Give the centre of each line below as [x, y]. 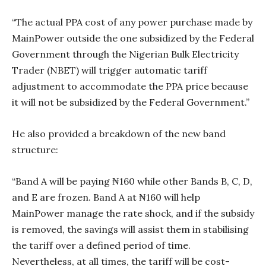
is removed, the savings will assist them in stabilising [130, 229]
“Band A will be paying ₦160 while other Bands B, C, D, [132, 181]
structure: [35, 150]
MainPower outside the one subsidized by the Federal [133, 38]
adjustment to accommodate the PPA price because [130, 86]
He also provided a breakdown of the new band [119, 134]
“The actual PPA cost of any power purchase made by [132, 22]
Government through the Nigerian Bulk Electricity [125, 54]
